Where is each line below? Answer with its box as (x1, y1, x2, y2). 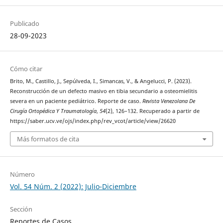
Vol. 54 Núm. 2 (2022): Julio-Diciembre (9, 181, 136, 191)
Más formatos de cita (16, 134, 79, 143)
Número (9, 169, 35, 179)
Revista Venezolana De (142, 98, 195, 105)
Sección (9, 204, 32, 214)
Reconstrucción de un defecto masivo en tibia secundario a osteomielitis (9, 88, 197, 95)
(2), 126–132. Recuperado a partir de (105, 108, 200, 115)
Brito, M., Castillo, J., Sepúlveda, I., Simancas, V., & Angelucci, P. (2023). (9, 78, 192, 85)
